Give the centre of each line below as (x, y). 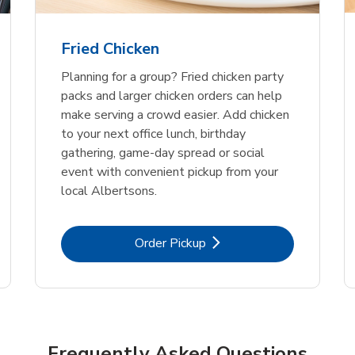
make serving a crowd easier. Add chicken (175, 115)
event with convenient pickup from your (170, 172)
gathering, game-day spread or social (163, 153)
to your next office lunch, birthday (153, 134)
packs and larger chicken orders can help (172, 95)
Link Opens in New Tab (241, 242)
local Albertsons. (109, 191)
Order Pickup (170, 243)
